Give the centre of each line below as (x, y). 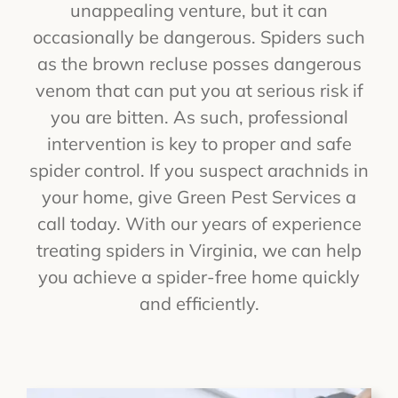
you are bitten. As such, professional (199, 116)
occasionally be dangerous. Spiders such (199, 36)
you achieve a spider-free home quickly (199, 276)
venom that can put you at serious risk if (199, 90)
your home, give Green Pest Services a (199, 196)
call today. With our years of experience (199, 223)
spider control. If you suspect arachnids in (199, 170)
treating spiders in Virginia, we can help (199, 250)
